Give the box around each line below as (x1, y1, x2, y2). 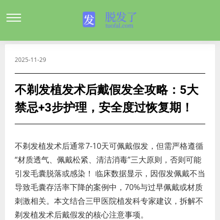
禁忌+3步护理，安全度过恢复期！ (15, 101, 193, 114)
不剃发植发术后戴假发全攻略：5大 (15, 83, 198, 97)
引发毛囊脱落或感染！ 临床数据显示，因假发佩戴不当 (15, 168, 205, 179)
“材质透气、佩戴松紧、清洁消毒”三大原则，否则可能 (15, 154, 201, 165)
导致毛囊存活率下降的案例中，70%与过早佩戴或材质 (15, 182, 203, 192)
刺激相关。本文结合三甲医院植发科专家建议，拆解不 (15, 195, 203, 206)
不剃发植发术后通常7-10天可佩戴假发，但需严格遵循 (15, 140, 203, 151)
